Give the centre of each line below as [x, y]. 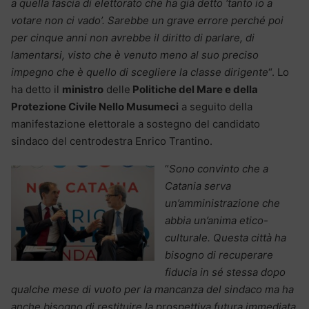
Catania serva [198, 186]
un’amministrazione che [222, 203]
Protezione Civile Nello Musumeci [95, 107]
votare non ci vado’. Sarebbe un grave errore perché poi [147, 21]
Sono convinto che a [219, 169]
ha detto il [37, 90]
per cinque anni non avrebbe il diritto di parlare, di [133, 38]
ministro [83, 90]
